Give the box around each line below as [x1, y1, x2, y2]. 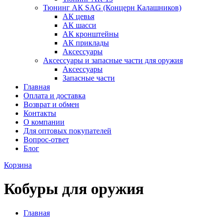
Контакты [23, 109, 56, 117]
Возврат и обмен [23, 100, 79, 109]
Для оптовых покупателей [23, 127, 111, 135]
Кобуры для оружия [4, 180, 144, 198]
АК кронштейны [63, 30, 119, 38]
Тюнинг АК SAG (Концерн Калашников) [43, 3, 181, 12]
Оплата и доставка [23, 91, 86, 100]
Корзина [4, 161, 32, 169]
